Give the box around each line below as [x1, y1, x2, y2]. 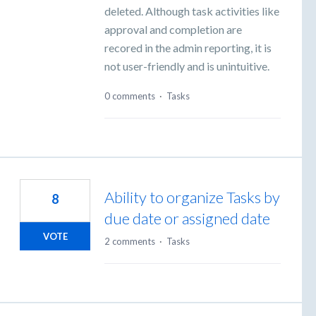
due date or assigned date [104, 209, 270, 229]
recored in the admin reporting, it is [104, 40, 272, 54]
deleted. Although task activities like [104, 4, 279, 18]
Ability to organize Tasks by [104, 188, 280, 207]
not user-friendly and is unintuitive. [104, 59, 269, 73]
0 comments [104, 90, 155, 102]
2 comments [104, 236, 155, 248]
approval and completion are [104, 22, 242, 36]
